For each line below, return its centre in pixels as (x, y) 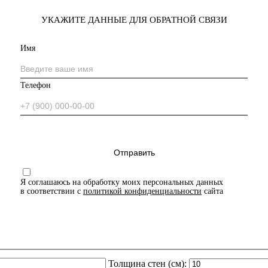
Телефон (36, 85)
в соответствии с (52, 191)
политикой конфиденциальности (142, 191)
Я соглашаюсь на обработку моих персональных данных (122, 182)
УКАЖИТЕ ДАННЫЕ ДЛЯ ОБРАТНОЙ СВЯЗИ (134, 19)
